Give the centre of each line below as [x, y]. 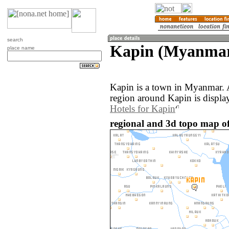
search [15, 40]
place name [21, 48]
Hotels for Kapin [143, 109]
